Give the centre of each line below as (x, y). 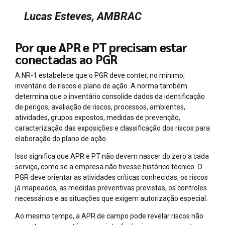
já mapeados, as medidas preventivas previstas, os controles (111, 188)
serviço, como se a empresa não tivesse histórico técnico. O (109, 166)
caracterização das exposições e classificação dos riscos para (113, 128)
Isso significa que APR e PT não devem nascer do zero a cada (112, 156)
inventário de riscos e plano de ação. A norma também (101, 86)
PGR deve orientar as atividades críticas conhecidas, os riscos (111, 177)
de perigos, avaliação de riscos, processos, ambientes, (100, 107)
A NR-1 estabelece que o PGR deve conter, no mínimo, (100, 75)
